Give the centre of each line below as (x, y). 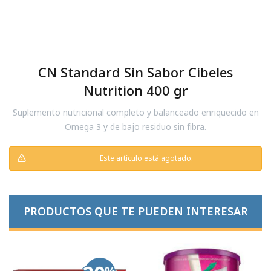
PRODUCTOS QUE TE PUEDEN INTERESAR (135, 211)
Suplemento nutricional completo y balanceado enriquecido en (135, 112)
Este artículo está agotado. (146, 158)
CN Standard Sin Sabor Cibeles (135, 72)
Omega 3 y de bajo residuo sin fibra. (135, 127)
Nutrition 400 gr (135, 90)
